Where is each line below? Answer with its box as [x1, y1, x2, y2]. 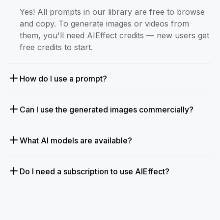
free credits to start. [20, 42, 93, 53]
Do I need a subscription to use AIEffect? [20, 166, 169, 177]
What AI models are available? [20, 136, 132, 146]
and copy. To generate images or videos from [20, 19, 189, 29]
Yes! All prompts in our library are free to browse [20, 7, 205, 17]
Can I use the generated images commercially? [20, 105, 193, 115]
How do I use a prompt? [20, 74, 107, 84]
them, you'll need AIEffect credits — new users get [20, 30, 209, 41]
